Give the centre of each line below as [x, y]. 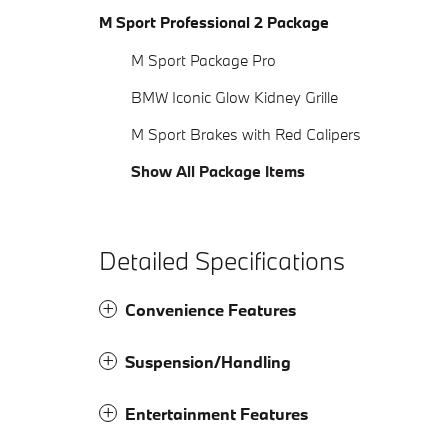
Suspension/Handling [208, 362]
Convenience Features [210, 310]
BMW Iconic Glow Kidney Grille [234, 97]
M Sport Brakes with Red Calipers [246, 134]
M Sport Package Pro [203, 60]
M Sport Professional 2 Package [214, 22]
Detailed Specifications [222, 261]
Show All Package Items [218, 171]
